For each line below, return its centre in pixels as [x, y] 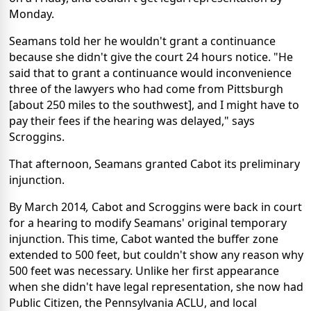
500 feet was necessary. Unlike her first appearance [144, 270]
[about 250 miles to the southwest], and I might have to [154, 104]
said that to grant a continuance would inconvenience [150, 73]
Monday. [32, 14]
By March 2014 [48, 207]
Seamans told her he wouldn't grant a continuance [142, 41]
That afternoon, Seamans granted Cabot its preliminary [154, 163]
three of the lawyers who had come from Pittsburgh [146, 89]
